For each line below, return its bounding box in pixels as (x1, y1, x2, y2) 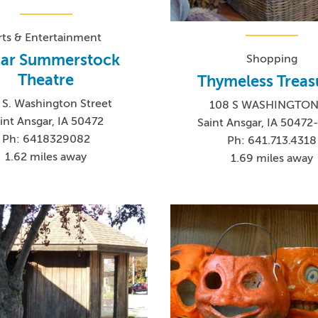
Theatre (18, 71, 75, 89)
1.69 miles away (231, 151, 314, 165)
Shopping (246, 52, 298, 65)
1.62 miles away (5, 150, 87, 164)
